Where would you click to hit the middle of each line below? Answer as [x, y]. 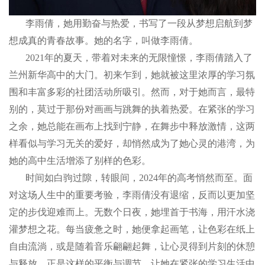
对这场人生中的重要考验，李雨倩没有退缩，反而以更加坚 [132, 195]
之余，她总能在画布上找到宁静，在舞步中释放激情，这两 [132, 127]
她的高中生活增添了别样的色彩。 [80, 161]
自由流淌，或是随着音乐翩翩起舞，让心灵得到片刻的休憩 [132, 247]
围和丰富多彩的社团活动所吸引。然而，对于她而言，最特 [132, 92]
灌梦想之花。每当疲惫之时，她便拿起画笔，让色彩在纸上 [132, 230]
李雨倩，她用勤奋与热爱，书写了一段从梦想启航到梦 [139, 24]
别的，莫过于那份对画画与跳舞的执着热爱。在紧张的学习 [132, 109]
